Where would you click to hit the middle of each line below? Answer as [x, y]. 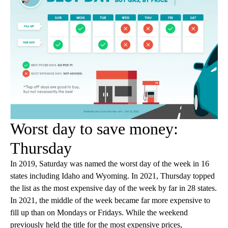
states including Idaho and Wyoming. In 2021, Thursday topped [112, 176]
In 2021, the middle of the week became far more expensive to [110, 200]
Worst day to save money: [94, 129]
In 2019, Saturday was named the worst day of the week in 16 [110, 163]
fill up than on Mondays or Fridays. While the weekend [99, 212]
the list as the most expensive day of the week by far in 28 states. [113, 188]
